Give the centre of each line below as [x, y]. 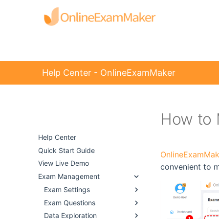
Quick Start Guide [66, 150]
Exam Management [69, 176]
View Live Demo [64, 163]
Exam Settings [67, 189]
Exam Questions [70, 202]
